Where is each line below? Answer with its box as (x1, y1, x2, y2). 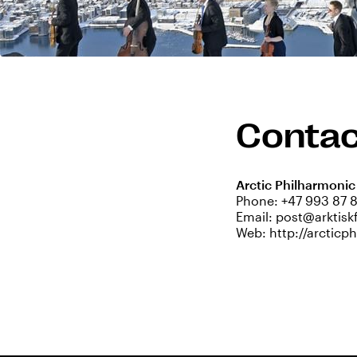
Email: (236, 209, 276, 224)
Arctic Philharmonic (236, 177, 355, 192)
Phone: (236, 193, 281, 208)
